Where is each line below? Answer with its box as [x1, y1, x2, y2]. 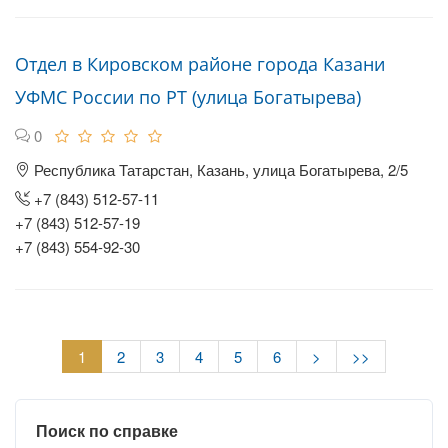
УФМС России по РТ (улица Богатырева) [15, 85, 361, 109]
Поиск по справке [36, 419, 178, 442]
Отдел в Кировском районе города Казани [15, 52, 385, 76]
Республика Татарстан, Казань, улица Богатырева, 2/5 [30, 159, 408, 180]
